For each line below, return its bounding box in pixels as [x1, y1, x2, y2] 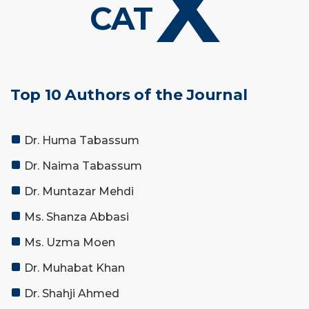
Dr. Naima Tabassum [24, 159, 142, 173]
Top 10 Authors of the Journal [10, 86, 248, 104]
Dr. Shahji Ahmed [24, 287, 119, 301]
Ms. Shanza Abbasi [24, 210, 129, 224]
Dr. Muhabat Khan [24, 261, 125, 275]
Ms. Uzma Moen [24, 236, 115, 250]
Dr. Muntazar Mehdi [24, 185, 134, 199]
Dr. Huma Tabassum [24, 134, 139, 148]
